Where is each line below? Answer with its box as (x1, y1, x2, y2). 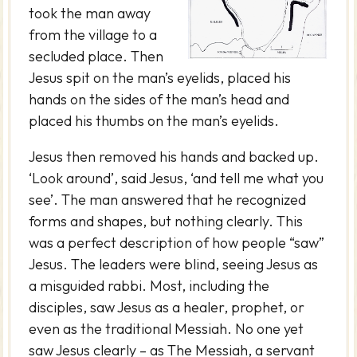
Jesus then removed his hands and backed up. (29, 147, 320, 166)
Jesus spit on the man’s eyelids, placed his (29, 68, 292, 87)
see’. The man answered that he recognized (29, 190, 307, 209)
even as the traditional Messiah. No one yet (29, 319, 304, 338)
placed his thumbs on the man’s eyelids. (29, 111, 280, 130)
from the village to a (29, 25, 158, 44)
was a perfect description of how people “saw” (29, 233, 325, 252)
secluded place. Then (29, 46, 164, 65)
